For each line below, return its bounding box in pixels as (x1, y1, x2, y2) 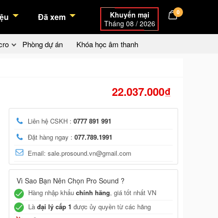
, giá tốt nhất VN (110, 188, 156, 197)
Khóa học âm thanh (76, 39, 138, 49)
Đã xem (38, 11, 66, 22)
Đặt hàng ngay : (28, 132, 74, 142)
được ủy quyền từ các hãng (72, 201, 151, 211)
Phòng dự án (22, 39, 63, 49)
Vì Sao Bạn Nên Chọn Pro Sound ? (17, 176, 125, 185)
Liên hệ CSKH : (28, 116, 73, 126)
